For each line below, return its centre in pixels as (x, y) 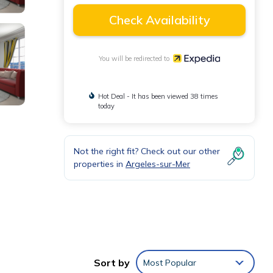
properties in (100, 164)
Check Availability (159, 20)
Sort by (112, 263)
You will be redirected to (136, 58)
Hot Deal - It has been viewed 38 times (158, 96)
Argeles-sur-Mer (158, 164)
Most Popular (170, 263)
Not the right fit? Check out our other (147, 151)
